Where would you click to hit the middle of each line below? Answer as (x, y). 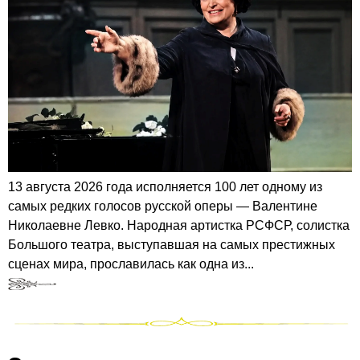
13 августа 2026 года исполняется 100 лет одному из (165, 186)
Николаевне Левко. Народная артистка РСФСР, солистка (179, 225)
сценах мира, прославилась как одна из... (131, 264)
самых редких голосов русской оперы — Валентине (163, 206)
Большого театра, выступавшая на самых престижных (172, 244)
